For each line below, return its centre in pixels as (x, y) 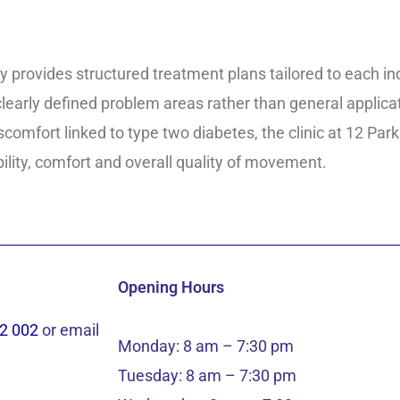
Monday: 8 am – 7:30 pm (206, 346)
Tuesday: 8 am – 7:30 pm (207, 376)
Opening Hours (171, 287)
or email (69, 330)
